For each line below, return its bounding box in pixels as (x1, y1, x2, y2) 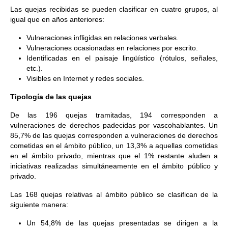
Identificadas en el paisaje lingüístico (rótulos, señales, (26, 54, 218, 62)
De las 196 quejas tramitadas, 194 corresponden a (10, 111, 218, 119)
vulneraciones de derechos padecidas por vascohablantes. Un (10, 121, 218, 129)
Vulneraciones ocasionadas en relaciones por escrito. (26, 44, 198, 52)
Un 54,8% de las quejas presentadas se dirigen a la (26, 219, 218, 227)
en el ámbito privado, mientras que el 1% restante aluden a (10, 152, 218, 160)
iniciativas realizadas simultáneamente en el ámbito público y (10, 162, 218, 170)
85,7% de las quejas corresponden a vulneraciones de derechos (10, 131, 218, 139)
